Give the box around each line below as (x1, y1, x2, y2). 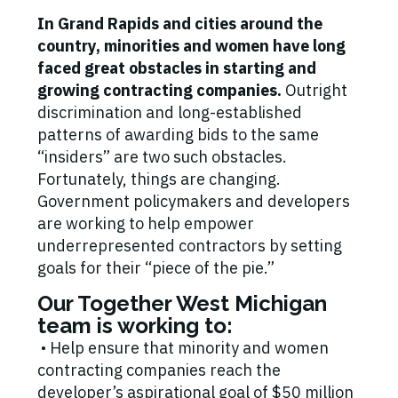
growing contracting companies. (37, 80, 282, 101)
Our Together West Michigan (37, 291, 327, 317)
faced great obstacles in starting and (37, 58, 316, 79)
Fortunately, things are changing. (37, 169, 281, 190)
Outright (282, 80, 347, 101)
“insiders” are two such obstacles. (37, 147, 287, 168)
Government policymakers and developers (37, 191, 350, 212)
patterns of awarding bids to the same (37, 124, 319, 146)
